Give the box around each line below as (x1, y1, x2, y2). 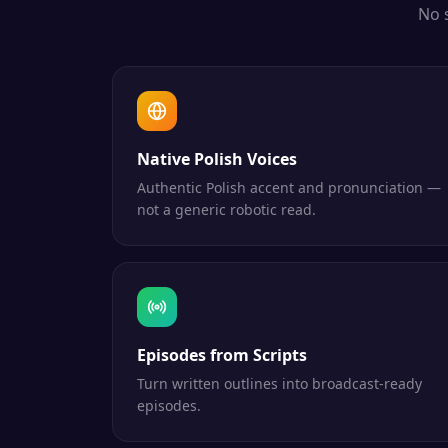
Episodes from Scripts (137, 344, 307, 366)
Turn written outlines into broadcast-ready (137, 374, 422, 393)
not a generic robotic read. (137, 200, 316, 219)
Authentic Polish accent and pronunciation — (137, 178, 441, 197)
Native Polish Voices (137, 148, 297, 170)
